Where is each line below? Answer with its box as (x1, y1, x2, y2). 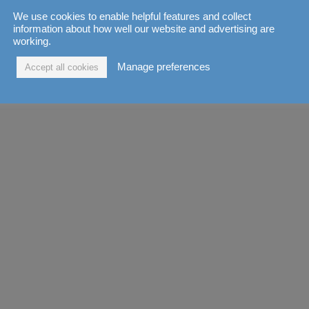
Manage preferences (117, 61, 210, 72)
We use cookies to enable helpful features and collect (13, 10, 251, 22)
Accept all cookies (25, 61, 99, 72)
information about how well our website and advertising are (13, 23, 275, 34)
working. (13, 35, 51, 47)
